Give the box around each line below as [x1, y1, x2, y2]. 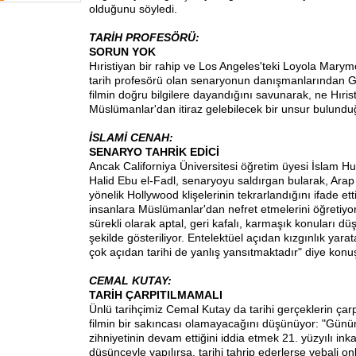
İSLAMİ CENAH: [89, 131, 173, 144]
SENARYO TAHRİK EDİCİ [89, 145, 219, 158]
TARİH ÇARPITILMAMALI [89, 288, 222, 301]
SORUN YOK [89, 45, 156, 58]
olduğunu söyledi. [89, 2, 177, 15]
